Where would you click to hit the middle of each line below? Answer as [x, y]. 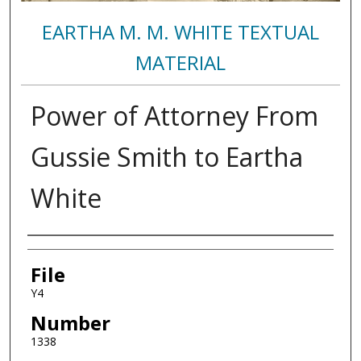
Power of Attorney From [174, 115]
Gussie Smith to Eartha [166, 156]
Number [70, 322]
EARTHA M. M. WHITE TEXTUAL [180, 31]
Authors [63, 251]
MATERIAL [180, 62]
